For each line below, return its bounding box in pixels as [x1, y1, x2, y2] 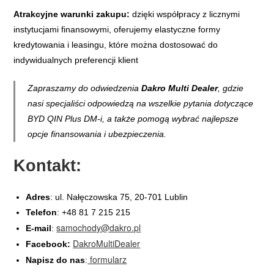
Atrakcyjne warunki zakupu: [13, 9, 130, 20]
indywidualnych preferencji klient [13, 55, 139, 65]
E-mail [26, 223, 52, 234]
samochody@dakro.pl [56, 221, 141, 234]
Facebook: [26, 239, 73, 250]
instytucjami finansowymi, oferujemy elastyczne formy [13, 24, 221, 35]
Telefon [26, 207, 57, 218]
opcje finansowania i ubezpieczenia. [28, 129, 167, 139]
